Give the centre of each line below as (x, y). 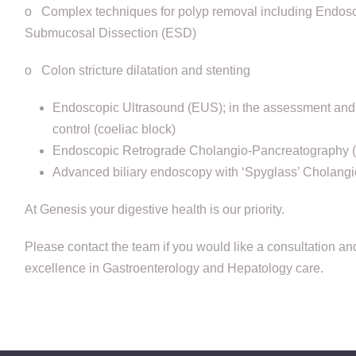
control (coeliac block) (114, 129)
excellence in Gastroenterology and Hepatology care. (174, 268)
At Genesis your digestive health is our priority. (154, 209)
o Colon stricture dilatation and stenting (137, 70)
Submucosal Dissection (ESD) (110, 33)
